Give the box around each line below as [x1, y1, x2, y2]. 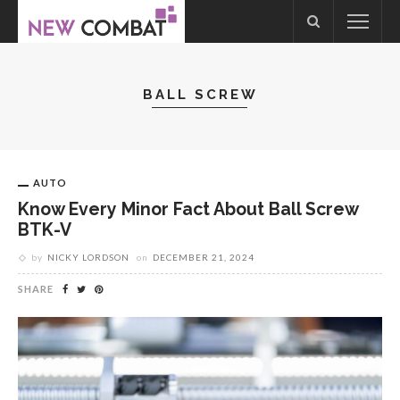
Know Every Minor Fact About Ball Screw [18, 199, 358, 220]
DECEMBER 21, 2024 [153, 252, 254, 262]
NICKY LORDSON [47, 252, 129, 262]
